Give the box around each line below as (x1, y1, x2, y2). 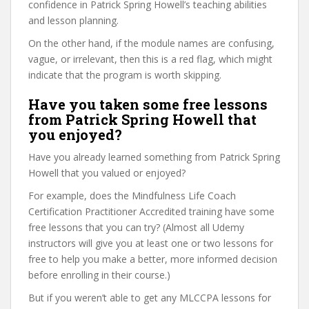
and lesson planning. (28, 14, 119, 27)
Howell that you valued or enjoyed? (28, 166, 186, 179)
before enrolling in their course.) (28, 268, 170, 281)
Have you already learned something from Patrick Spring (28, 150, 280, 163)
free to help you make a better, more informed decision (28, 252, 277, 266)
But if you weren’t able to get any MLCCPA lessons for (28, 291, 271, 304)
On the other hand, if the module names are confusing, (28, 37, 275, 50)
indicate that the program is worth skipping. (28, 68, 221, 81)
